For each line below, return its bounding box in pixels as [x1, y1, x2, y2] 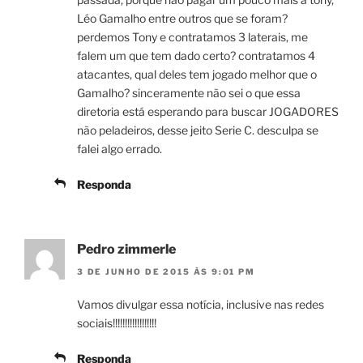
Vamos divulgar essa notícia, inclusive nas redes [77, 297, 324, 311]
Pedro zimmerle [77, 241, 176, 257]
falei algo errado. [77, 141, 162, 156]
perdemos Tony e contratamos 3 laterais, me [77, 29, 308, 44]
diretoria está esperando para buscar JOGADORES [77, 104, 339, 118]
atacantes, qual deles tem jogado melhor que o [77, 66, 317, 81]
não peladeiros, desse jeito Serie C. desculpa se [77, 122, 318, 137]
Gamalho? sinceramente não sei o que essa [77, 85, 301, 100]
